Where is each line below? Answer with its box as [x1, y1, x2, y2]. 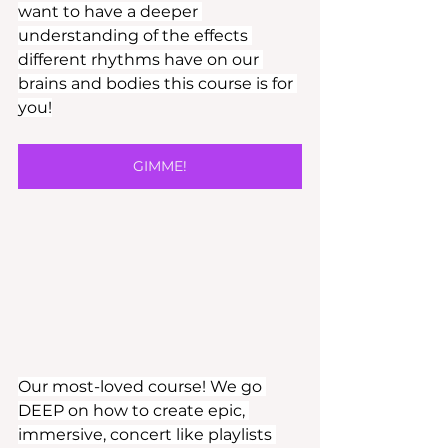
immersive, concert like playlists [18, 424, 276, 444]
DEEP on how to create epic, [18, 400, 249, 420]
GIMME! [133, 157, 187, 176]
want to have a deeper [18, 2, 202, 22]
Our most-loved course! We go [18, 376, 266, 396]
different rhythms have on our [18, 50, 263, 70]
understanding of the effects [18, 26, 252, 46]
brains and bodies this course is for [18, 74, 297, 94]
